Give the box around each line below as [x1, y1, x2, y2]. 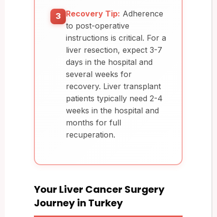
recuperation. [66, 129, 115, 139]
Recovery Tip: [66, 8, 120, 18]
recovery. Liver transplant [66, 81, 161, 91]
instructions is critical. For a [66, 32, 166, 43]
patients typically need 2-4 [66, 93, 163, 103]
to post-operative [66, 20, 129, 31]
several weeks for [66, 69, 132, 79]
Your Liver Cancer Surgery [34, 182, 165, 196]
